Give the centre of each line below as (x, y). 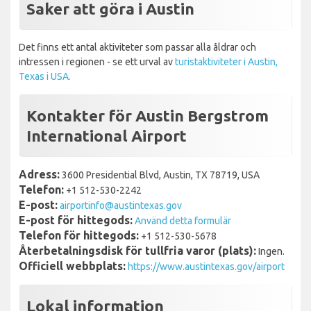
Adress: (39, 174)
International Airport (107, 135)
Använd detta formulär (183, 220)
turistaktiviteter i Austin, (226, 61)
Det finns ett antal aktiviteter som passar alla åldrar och (137, 47)
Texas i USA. (45, 76)
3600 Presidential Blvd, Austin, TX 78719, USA (160, 175)
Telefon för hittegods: (79, 235)
